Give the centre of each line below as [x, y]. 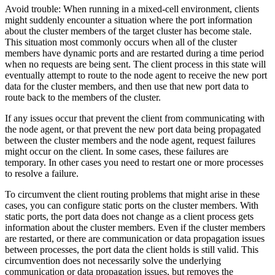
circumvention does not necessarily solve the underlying [113, 260]
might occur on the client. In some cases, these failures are [117, 151]
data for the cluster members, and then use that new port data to [127, 86]
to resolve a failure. [42, 173]
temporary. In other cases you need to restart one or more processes [134, 162]
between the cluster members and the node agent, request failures [130, 140]
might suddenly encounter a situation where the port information [129, 20]
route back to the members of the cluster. [83, 97]
